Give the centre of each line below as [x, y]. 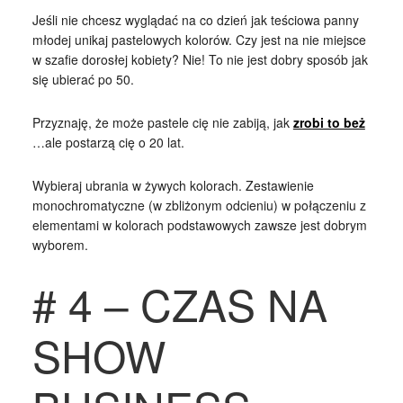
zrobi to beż [329, 122]
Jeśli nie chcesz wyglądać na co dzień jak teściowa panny [195, 19]
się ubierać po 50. [83, 79]
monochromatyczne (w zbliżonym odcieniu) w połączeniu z [199, 205]
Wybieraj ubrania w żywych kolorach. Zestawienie [173, 185]
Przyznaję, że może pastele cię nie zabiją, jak [162, 122]
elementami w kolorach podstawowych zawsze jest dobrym [199, 224]
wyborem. [60, 244]
